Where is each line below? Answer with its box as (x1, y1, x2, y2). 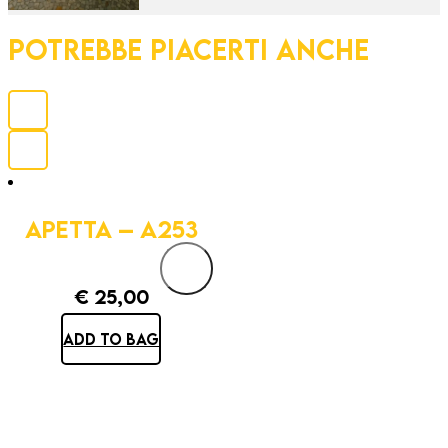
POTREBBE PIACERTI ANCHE (8, 32, 369, 67)
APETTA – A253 (24, 214, 198, 244)
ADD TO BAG (63, 330, 160, 349)
